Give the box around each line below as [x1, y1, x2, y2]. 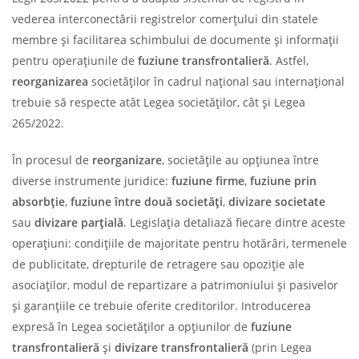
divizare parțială [34, 214, 123, 230]
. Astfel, [269, 52, 309, 68]
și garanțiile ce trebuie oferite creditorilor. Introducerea [12, 297, 311, 313]
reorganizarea [12, 73, 88, 89]
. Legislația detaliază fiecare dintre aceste [123, 214, 345, 230]
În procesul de [12, 151, 92, 167]
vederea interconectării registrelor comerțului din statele [12, 10, 318, 26]
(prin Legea [248, 339, 312, 355]
